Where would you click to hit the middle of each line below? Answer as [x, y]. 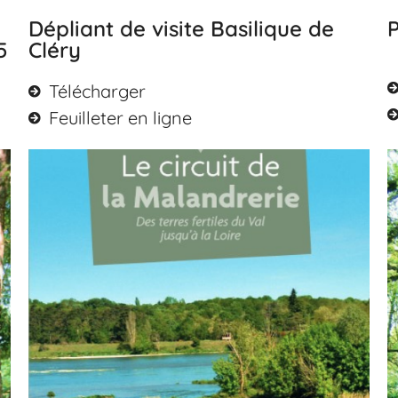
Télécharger [97, 91]
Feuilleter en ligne [120, 117]
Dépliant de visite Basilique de [182, 28]
